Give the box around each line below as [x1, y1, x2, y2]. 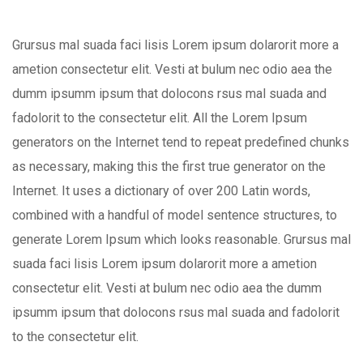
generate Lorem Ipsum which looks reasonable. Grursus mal [12, 231, 351, 247]
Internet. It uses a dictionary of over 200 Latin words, [12, 182, 310, 199]
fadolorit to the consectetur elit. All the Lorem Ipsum [12, 109, 307, 126]
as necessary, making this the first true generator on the [12, 158, 326, 174]
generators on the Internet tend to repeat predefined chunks [12, 134, 349, 150]
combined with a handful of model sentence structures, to [12, 207, 337, 223]
